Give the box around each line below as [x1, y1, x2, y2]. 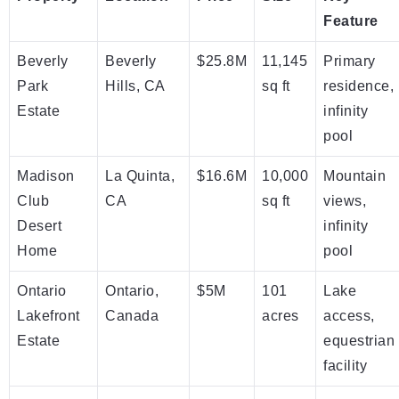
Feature [323, 12, 379, 28]
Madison [17, 167, 75, 183]
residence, [323, 77, 394, 94]
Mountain [323, 167, 386, 183]
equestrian [323, 332, 395, 348]
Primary [323, 53, 376, 69]
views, [323, 192, 366, 208]
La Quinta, [105, 167, 175, 183]
